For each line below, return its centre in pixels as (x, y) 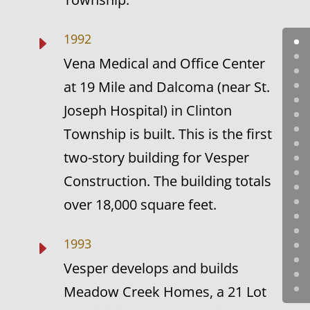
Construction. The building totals (167, 181)
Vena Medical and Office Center (164, 63)
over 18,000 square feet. (140, 204)
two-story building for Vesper (156, 157)
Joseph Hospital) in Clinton (147, 110)
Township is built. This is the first (167, 134)
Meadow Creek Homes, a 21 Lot (165, 292)
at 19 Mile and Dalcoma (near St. (166, 87)
